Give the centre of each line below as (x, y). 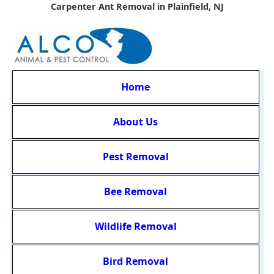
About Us (136, 122)
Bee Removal (136, 192)
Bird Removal (136, 261)
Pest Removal (135, 157)
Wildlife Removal (135, 227)
